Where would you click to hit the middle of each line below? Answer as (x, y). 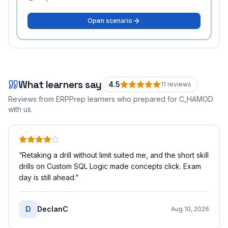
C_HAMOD (196, 99)
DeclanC (53, 209)
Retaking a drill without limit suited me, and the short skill (115, 155)
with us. (20, 109)
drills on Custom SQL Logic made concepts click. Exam (110, 166)
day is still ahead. (47, 177)
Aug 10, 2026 (190, 209)
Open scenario (110, 21)
